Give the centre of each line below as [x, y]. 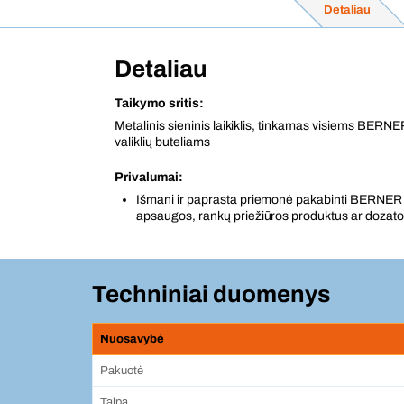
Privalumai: [149, 177]
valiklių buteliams [162, 142]
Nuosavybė [132, 339]
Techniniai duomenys [211, 294]
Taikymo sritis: [159, 103]
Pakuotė [122, 371]
